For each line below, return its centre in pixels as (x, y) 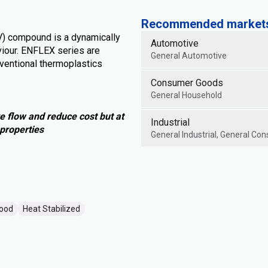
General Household (186, 95)
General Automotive (189, 56)
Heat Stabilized (51, 209)
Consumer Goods (187, 83)
